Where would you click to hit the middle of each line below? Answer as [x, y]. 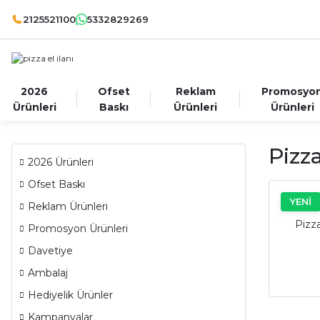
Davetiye [50, 251]
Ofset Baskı [56, 184]
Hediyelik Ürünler [70, 295]
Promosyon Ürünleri [78, 229]
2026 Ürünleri [61, 162]
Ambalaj [48, 273]
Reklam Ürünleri [68, 206]
